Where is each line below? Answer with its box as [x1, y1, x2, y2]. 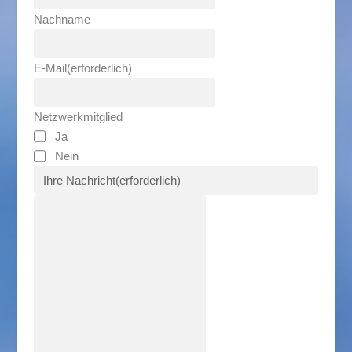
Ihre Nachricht [42, 173, 115, 187]
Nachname [33, 12, 90, 26]
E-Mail [33, 60, 67, 75]
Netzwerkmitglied [33, 109, 123, 123]
